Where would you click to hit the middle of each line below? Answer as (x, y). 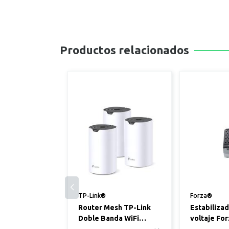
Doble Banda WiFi (109, 218)
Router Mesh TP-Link (114, 208)
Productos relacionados (124, 50)
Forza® (201, 196)
